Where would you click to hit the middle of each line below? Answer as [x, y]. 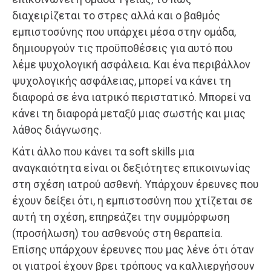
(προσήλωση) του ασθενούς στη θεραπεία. [117, 233]
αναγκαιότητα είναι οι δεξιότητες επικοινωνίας [131, 168]
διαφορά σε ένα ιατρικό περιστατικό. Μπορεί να [131, 97]
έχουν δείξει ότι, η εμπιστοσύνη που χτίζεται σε [132, 200]
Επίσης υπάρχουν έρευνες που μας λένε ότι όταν [133, 249]
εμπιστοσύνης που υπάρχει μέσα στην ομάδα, [124, 31]
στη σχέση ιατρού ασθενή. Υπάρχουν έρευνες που [135, 184]
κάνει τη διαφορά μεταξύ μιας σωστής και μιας [129, 113]
